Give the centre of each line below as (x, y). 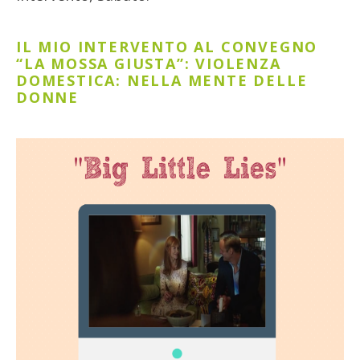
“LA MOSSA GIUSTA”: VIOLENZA (149, 63)
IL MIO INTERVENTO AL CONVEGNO (167, 46)
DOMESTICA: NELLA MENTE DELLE (162, 80)
